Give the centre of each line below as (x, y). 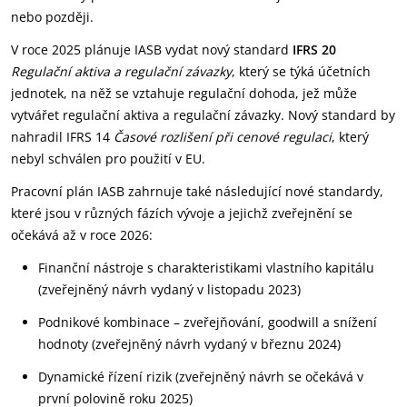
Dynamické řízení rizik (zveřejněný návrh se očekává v (201, 377)
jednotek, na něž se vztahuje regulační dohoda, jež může (184, 93)
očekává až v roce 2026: (82, 235)
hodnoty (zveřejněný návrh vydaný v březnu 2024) (189, 344)
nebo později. (52, 17)
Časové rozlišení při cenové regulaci (223, 137)
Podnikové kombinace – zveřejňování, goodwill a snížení (208, 322)
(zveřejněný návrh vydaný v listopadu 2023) (169, 289)
